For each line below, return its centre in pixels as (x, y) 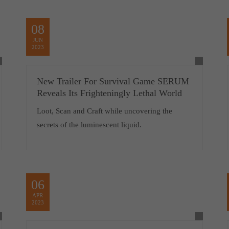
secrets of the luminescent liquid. (89, 125)
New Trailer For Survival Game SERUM (113, 81)
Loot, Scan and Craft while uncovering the (104, 111)
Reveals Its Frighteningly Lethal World (109, 93)
